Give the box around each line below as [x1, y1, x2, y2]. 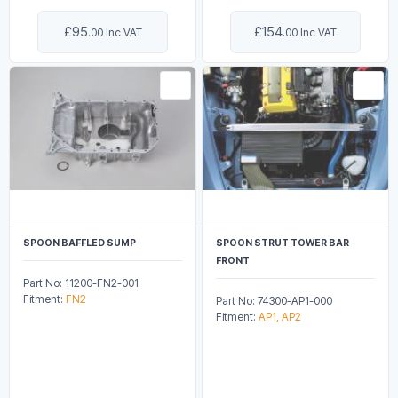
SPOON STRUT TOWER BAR [216, 236, 349, 249]
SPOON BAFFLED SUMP [23, 236, 136, 249]
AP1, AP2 [259, 309, 301, 323]
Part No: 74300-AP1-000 [216, 293, 332, 307]
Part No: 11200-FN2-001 [23, 275, 139, 290]
